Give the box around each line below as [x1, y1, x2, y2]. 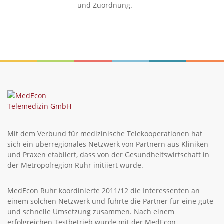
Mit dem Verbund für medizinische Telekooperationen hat [7, 129, 202, 138]
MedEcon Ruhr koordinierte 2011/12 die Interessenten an [7, 186, 200, 195]
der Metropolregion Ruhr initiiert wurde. [7, 160, 143, 170]
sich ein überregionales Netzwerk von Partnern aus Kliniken [7, 139, 208, 149]
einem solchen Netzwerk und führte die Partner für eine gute [7, 196, 213, 206]
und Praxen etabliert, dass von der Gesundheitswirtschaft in [7, 150, 209, 159]
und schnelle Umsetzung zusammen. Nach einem [7, 207, 174, 216]
